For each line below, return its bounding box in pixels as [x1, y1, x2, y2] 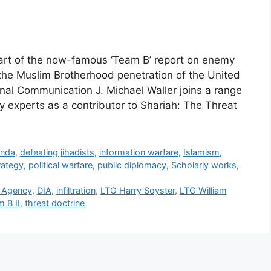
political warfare [28, 159, 93, 170]
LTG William [179, 184, 227, 195]
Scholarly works [171, 159, 237, 170]
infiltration [56, 184, 96, 195]
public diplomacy [97, 159, 166, 170]
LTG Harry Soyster [100, 184, 175, 195]
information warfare [99, 146, 178, 157]
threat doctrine [25, 197, 85, 208]
